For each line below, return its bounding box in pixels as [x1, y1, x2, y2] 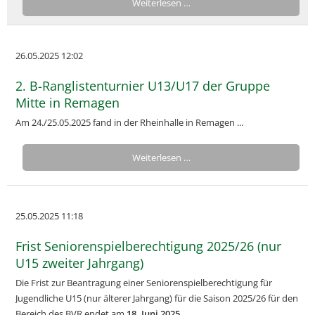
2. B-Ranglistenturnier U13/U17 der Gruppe [15, 77, 270, 94]
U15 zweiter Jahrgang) [15, 255, 143, 271]
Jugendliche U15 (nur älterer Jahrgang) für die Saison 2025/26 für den [15, 292, 298, 304]
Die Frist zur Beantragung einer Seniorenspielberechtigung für [15, 276, 272, 289]
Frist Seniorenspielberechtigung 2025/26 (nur [15, 238, 281, 255]
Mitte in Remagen [15, 94, 120, 111]
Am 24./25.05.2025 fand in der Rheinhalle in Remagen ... [15, 116, 243, 129]
